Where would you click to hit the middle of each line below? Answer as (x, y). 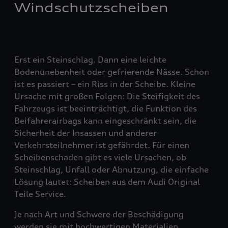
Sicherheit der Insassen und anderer (85, 133)
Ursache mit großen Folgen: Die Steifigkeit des (107, 96)
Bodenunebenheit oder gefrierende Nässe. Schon (112, 72)
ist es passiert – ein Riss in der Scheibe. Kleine (105, 84)
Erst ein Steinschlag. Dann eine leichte (90, 60)
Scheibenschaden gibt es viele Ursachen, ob (100, 157)
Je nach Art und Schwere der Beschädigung (99, 214)
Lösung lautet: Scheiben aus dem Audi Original (107, 182)
